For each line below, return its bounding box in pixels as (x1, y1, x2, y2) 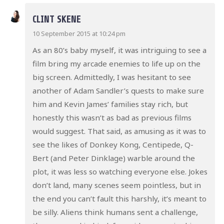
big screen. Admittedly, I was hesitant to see (32, 71, 191, 82)
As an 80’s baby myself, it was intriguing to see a (32, 44, 206, 55)
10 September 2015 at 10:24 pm (32, 28, 125, 38)
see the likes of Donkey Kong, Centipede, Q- (32, 139, 193, 149)
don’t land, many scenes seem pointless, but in (32, 179, 201, 190)
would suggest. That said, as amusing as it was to (32, 125, 206, 136)
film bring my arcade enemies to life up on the (32, 58, 200, 68)
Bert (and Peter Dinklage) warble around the (32, 152, 195, 163)
